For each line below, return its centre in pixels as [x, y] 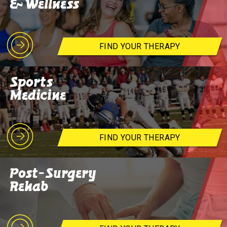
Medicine [38, 95]
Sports [31, 82]
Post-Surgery [53, 173]
